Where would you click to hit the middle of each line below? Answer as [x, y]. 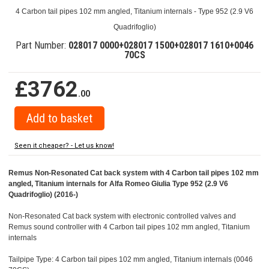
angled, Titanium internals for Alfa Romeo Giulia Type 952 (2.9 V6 [118, 184]
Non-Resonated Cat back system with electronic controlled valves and [122, 216]
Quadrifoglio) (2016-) [43, 195]
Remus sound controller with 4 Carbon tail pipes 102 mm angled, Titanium [129, 227]
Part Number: [42, 46]
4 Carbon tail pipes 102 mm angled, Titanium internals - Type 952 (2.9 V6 [134, 12]
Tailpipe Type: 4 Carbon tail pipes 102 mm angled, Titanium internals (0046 [131, 260]
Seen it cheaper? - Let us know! [64, 146]
